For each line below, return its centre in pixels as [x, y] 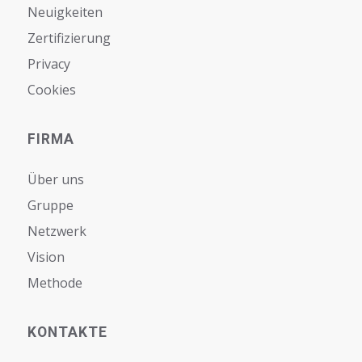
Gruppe [50, 205]
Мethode [55, 282]
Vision [46, 257]
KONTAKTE [67, 332]
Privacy [48, 63]
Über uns [55, 179]
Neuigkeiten [65, 12]
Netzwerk [57, 231]
